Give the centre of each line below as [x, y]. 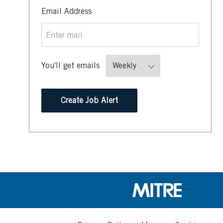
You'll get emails [70, 66]
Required [107, 11]
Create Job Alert [89, 101]
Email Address [66, 11]
